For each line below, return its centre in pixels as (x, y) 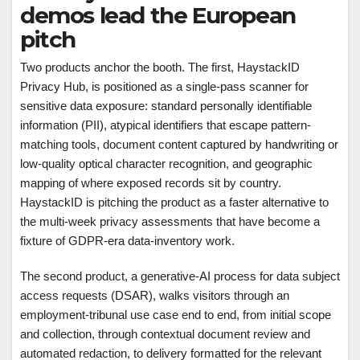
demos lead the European (158, 15)
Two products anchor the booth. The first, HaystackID (160, 67)
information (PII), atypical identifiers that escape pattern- (166, 125)
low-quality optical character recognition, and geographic (166, 164)
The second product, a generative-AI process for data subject (180, 276)
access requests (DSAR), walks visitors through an (155, 295)
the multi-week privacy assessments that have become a (170, 221)
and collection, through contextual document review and (165, 334)
